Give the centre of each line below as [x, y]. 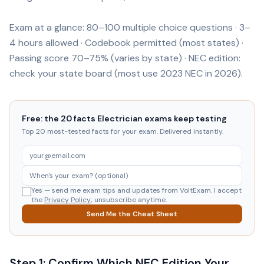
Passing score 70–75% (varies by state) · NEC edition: [125, 58]
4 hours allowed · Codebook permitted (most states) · [126, 43]
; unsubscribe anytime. [129, 200]
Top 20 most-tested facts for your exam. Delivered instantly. [123, 131]
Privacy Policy [67, 200]
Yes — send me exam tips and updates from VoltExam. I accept [136, 190]
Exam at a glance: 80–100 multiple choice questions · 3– [130, 27]
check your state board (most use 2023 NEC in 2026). [126, 73]
